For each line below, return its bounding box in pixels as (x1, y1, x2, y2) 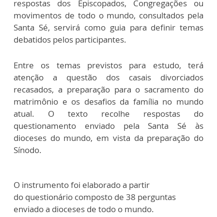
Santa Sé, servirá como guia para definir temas (14, 22, 203, 33)
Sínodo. (14, 144, 42, 156)
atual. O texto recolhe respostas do (14, 108, 203, 120)
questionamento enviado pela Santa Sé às (14, 120, 203, 132)
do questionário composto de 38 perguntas (14, 191, 176, 203)
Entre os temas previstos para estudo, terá (14, 60, 203, 71)
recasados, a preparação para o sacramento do (14, 84, 203, 95)
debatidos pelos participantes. (14, 34, 126, 46)
